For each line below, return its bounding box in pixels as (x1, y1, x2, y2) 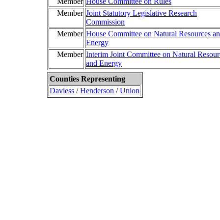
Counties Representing (50, 75, 125, 83)
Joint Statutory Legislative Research (86, 9, 197, 17)
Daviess (50, 86, 76, 95)
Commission (86, 18, 125, 26)
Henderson (80, 86, 116, 95)
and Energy (86, 59, 122, 67)
